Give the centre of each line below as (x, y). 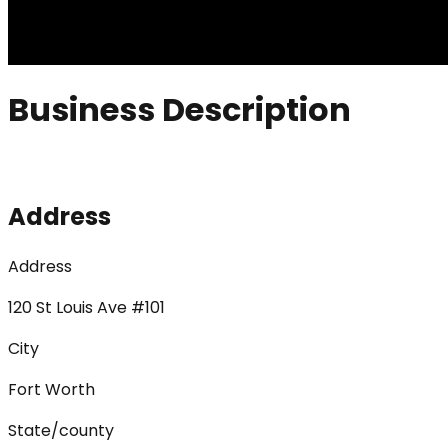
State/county (61, 431)
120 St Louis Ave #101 (86, 308)
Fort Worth (51, 390)
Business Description (179, 109)
